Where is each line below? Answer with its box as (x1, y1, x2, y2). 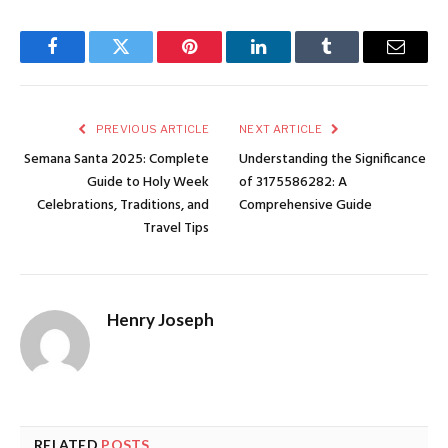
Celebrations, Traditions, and (37, 193, 209, 217)
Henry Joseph (107, 308, 214, 330)
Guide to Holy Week (87, 170, 209, 194)
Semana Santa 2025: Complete (24, 147, 209, 171)
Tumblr (325, 52, 379, 71)
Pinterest (188, 52, 252, 71)
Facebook (50, 52, 121, 71)
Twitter (119, 52, 172, 71)
